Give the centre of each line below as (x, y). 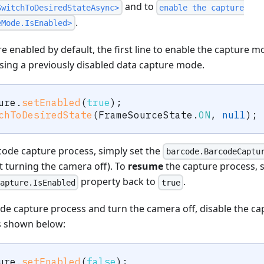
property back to (118, 182)
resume (146, 166)
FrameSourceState (146, 115)
